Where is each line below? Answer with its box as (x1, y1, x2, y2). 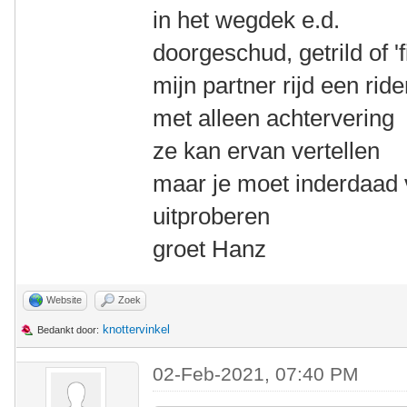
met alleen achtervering (153, 104, 395, 132)
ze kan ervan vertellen (153, 137, 381, 164)
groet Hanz (153, 235, 267, 263)
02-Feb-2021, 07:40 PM (153, 363, 360, 384)
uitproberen (153, 203, 271, 230)
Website (46, 294, 82, 305)
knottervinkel (103, 323, 170, 336)
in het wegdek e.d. (153, 6, 341, 34)
